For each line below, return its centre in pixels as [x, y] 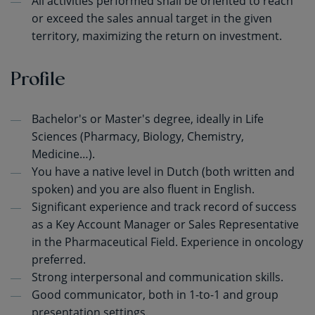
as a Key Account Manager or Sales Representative [165, 224]
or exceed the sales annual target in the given [152, 18]
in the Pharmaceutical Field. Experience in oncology [167, 242]
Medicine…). [63, 154]
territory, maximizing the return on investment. [157, 36]
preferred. [59, 259]
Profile [38, 77]
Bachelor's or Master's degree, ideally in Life [148, 119]
